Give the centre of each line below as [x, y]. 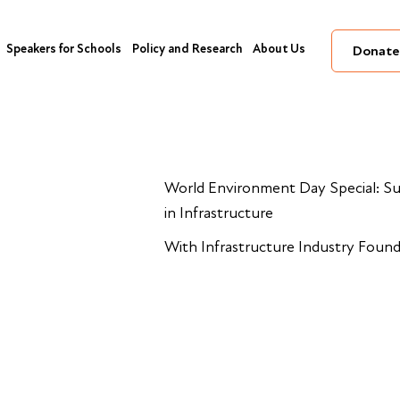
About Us [279, 49]
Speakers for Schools [64, 49]
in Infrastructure [219, 213]
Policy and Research [187, 49]
